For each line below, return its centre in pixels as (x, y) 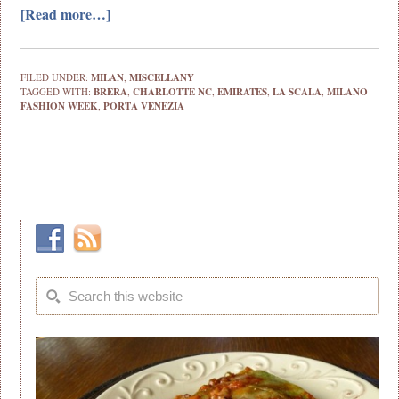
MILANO (348, 91)
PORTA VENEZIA (144, 106)
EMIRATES (243, 91)
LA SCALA (297, 91)
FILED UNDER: (56, 77)
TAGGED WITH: (57, 91)
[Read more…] (66, 13)
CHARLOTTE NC (173, 91)
